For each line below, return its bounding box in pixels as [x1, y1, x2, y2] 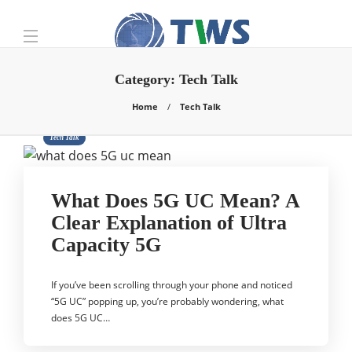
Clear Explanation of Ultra [51, 211, 287, 234]
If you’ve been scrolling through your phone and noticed [51, 278, 292, 291]
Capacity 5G [51, 233, 161, 256]
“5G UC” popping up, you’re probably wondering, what [51, 295, 284, 308]
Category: [114, 71, 179, 87]
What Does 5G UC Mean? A [51, 189, 299, 212]
